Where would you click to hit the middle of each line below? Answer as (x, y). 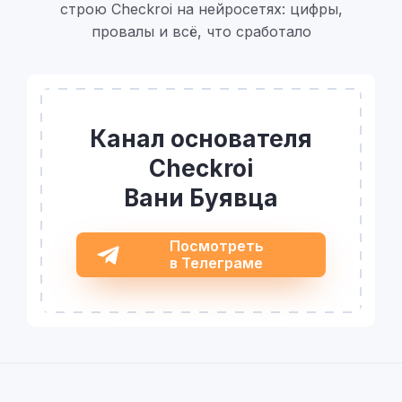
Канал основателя (201, 139)
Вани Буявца (201, 198)
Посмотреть (216, 246)
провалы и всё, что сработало (201, 31)
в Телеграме (217, 263)
